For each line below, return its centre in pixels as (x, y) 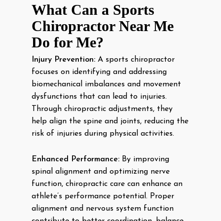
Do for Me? (68, 42)
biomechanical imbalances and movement (106, 84)
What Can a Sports (93, 10)
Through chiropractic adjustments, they (102, 109)
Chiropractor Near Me (103, 26)
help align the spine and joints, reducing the (110, 121)
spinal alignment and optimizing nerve (101, 172)
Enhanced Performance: (75, 159)
